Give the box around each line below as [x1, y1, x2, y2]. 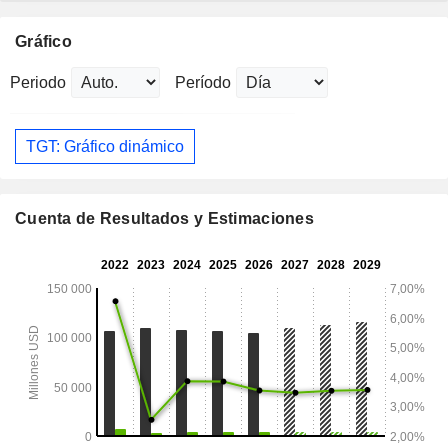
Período [175, 74, 231, 92]
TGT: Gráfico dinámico [26, 137, 184, 155]
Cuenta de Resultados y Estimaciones [15, 210, 314, 228]
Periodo [10, 74, 66, 92]
